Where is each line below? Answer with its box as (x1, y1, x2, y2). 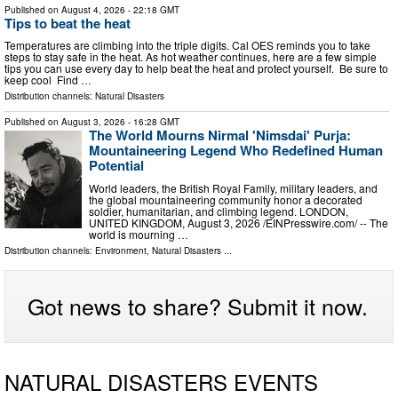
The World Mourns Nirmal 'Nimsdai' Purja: (89, 125, 351, 146)
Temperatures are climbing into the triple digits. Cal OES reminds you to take (4, 37, 370, 53)
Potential (89, 155, 144, 176)
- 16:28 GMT (125, 115, 179, 129)
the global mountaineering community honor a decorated (89, 191, 362, 207)
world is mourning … (89, 226, 188, 242)
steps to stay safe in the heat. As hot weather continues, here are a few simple (4, 49, 377, 65)
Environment (95, 243, 147, 257)
